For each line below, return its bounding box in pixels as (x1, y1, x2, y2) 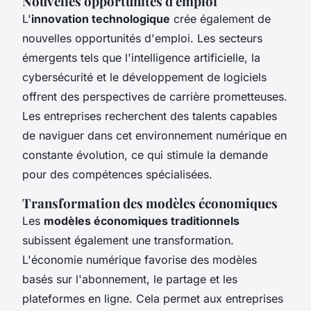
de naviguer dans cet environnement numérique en (22, 128, 287, 142)
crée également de (170, 11, 271, 26)
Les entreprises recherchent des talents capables (22, 108, 277, 123)
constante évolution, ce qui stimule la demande (22, 147, 268, 162)
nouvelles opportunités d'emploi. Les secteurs (22, 31, 262, 45)
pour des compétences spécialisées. (22, 167, 212, 181)
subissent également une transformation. (22, 233, 234, 247)
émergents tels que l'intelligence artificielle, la (22, 50, 260, 65)
